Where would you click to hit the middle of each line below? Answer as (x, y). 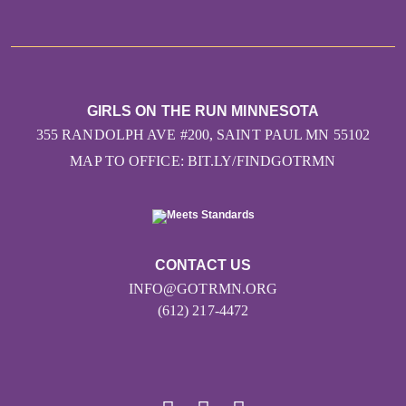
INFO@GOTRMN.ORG (203, 289)
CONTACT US (203, 266)
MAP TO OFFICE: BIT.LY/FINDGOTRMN (203, 160)
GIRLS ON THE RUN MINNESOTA (203, 111)
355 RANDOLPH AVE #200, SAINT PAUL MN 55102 (203, 134)
